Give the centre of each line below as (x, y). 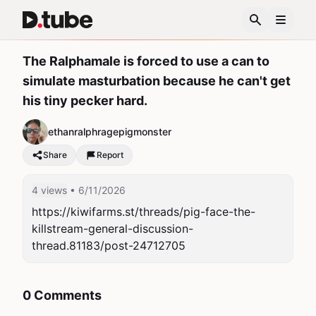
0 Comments (62, 295)
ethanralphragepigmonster (110, 132)
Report (110, 155)
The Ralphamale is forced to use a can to (146, 61)
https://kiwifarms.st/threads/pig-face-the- (144, 212)
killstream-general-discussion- (113, 229)
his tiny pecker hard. (85, 101)
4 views (49, 190)
